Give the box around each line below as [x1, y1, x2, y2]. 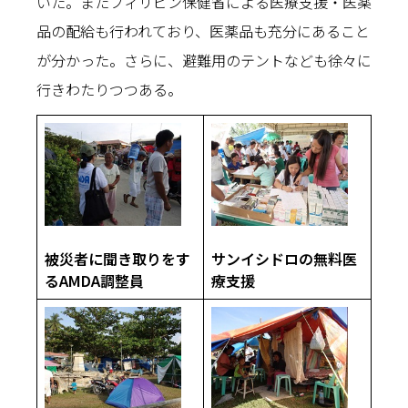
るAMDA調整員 [45, 269, 144, 291]
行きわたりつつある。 [36, 78, 182, 100]
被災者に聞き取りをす [45, 247, 190, 270]
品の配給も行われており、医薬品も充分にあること [36, 20, 370, 42]
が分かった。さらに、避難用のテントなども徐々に [36, 49, 372, 71]
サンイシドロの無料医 [211, 247, 357, 270]
